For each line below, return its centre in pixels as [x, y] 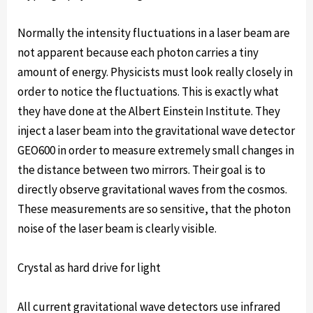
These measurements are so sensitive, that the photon [154, 209]
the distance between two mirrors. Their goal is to [141, 170]
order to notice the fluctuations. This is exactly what [148, 92]
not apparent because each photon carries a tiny [138, 52]
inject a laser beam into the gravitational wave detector [156, 131]
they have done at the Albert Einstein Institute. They [149, 111]
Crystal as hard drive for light [89, 268]
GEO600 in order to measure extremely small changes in [156, 150]
